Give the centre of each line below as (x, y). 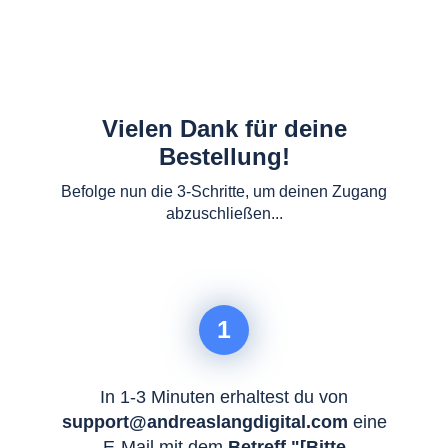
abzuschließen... (224, 213)
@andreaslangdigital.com (238, 422)
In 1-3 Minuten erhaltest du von (224, 397)
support (95, 422)
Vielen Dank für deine (224, 128)
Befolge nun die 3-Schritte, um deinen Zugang (224, 191)
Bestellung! (224, 156)
